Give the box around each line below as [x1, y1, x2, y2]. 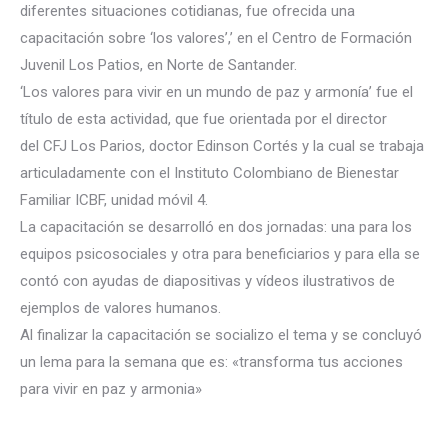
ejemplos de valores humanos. [20, 299, 221, 317]
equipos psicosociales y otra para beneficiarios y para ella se [20, 245, 420, 263]
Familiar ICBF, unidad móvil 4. [20, 191, 208, 209]
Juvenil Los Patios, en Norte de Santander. [20, 56, 297, 74]
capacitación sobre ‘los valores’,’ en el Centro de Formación [20, 29, 412, 47]
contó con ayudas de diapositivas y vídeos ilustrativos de [20, 272, 395, 290]
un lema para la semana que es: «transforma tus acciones [20, 353, 403, 371]
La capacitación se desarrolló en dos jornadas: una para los [20, 218, 412, 236]
